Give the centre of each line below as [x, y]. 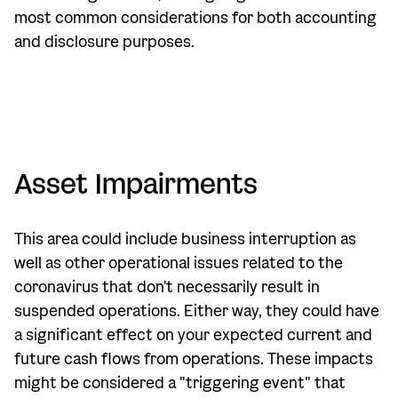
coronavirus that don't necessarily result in [167, 287]
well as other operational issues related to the [179, 263]
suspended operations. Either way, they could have [197, 311]
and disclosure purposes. [104, 42]
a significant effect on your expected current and [193, 335]
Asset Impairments [136, 184]
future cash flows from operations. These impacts [194, 359]
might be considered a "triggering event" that [180, 383]
